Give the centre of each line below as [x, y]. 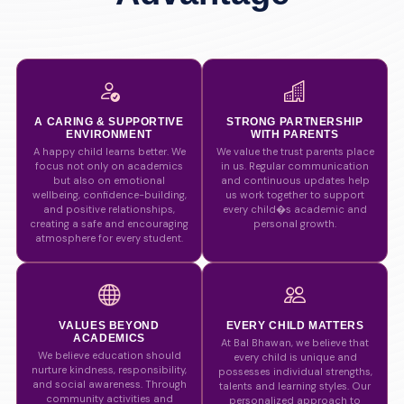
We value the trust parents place [295, 151]
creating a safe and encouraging [109, 224]
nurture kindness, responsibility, [109, 370]
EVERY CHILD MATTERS [295, 326]
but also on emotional [109, 180]
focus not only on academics [109, 166]
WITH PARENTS [295, 134]
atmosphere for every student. [109, 238]
